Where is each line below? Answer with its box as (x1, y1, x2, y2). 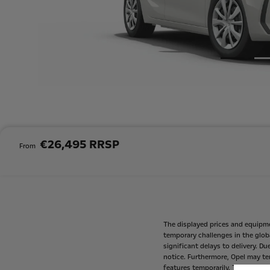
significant (163, 242, 198, 251)
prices (209, 220, 229, 230)
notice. (163, 253, 186, 262)
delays (199, 242, 221, 251)
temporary (163, 231, 196, 240)
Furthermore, (187, 253, 229, 262)
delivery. (231, 242, 257, 251)
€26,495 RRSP (40, 136, 119, 153)
